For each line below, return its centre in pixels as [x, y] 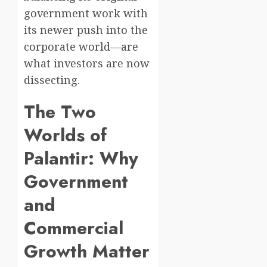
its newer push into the [86, 30]
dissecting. [52, 80]
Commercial [74, 228]
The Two [60, 112]
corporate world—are [81, 47]
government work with [86, 13]
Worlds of [65, 135]
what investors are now [87, 63]
